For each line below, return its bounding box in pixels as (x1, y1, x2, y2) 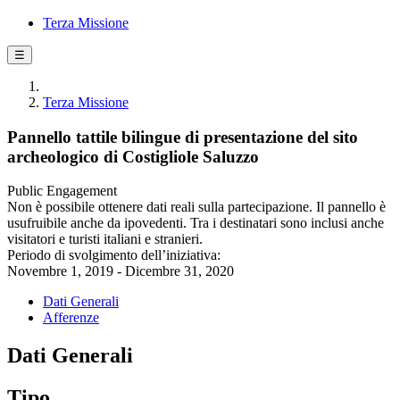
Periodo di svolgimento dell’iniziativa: (7, 247, 221, 263)
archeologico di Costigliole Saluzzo (7, 146, 259, 166)
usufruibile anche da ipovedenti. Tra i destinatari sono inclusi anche (7, 215, 384, 231)
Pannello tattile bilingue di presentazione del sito (7, 127, 358, 146)
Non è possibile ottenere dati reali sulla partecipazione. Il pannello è (7, 199, 386, 215)
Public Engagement (7, 183, 117, 199)
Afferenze (43, 310, 99, 326)
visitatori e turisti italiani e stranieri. (7, 231, 203, 247)
